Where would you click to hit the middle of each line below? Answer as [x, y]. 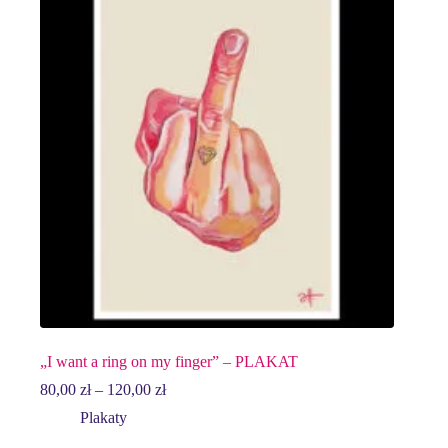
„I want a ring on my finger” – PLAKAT [169, 362]
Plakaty [103, 418]
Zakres [186, 389]
